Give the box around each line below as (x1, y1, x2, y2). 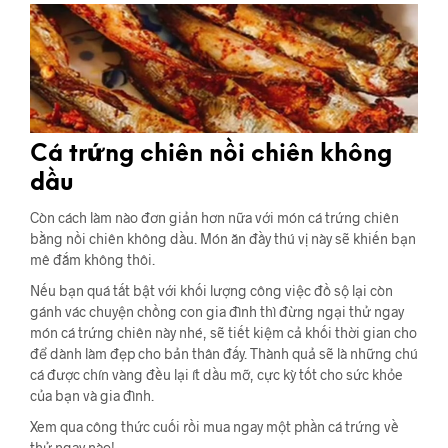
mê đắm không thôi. (30, 250, 155, 268)
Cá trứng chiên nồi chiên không (30, 142, 392, 167)
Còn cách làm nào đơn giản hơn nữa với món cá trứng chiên (30, 208, 399, 226)
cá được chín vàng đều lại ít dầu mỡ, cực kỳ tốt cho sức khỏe (30, 365, 403, 383)
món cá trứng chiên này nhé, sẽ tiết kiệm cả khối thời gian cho (30, 323, 417, 341)
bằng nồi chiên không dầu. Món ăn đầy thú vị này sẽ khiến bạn (30, 229, 416, 247)
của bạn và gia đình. (30, 386, 154, 404)
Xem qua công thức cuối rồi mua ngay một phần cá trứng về (30, 417, 399, 435)
